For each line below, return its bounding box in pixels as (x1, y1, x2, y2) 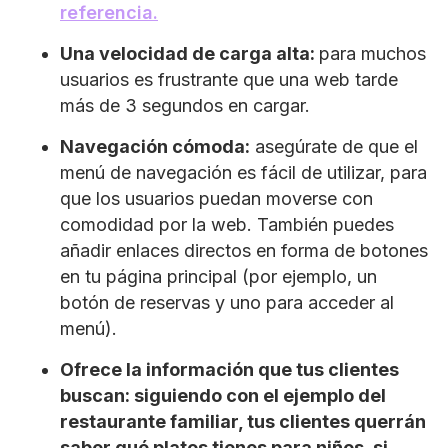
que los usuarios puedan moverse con (60, 187, 373, 209)
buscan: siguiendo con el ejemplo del (60, 384, 386, 406)
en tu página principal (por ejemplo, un (60, 265, 377, 287)
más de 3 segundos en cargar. (60, 94, 310, 116)
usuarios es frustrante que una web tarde (60, 68, 398, 90)
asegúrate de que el (250, 135, 418, 157)
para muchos (319, 42, 426, 64)
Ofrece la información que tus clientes (60, 358, 399, 380)
